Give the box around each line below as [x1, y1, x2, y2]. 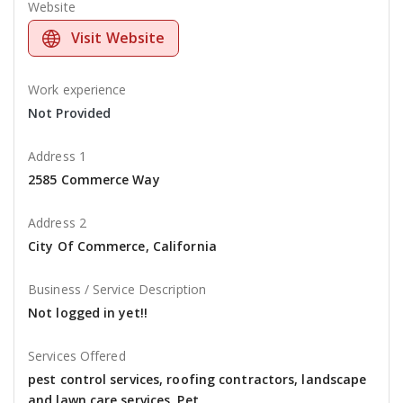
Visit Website [71, 28, 166, 49]
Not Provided [28, 104, 112, 122]
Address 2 [28, 214, 86, 232]
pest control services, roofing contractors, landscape [28, 371, 367, 389]
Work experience [28, 81, 127, 99]
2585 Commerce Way [28, 171, 160, 189]
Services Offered [28, 347, 126, 365]
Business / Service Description [28, 281, 206, 299]
